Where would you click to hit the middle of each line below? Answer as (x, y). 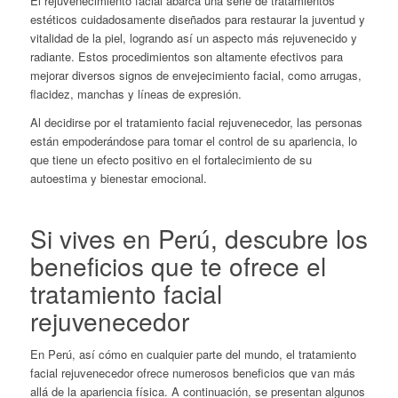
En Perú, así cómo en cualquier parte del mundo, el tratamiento (193, 354)
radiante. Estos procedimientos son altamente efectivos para (186, 57)
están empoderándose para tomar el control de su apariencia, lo (193, 141)
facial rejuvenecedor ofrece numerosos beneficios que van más (192, 373)
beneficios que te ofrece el (178, 266)
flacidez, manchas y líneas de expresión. (135, 94)
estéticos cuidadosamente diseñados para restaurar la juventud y (197, 20)
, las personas (326, 123)
